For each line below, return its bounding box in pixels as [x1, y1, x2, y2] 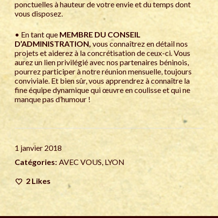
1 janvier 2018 [15, 143, 62, 152]
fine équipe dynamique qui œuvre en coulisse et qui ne [15, 85, 190, 94]
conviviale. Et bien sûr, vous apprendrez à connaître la [15, 76, 190, 85]
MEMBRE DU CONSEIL [59, 30, 141, 39]
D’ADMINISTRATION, [15, 39, 92, 48]
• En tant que [15, 30, 59, 39]
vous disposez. [15, 9, 63, 18]
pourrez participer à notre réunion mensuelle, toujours [15, 67, 192, 76]
